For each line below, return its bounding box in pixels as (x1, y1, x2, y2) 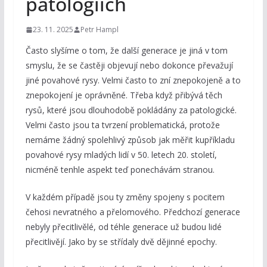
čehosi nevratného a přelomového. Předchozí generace (25, 206, 240, 218)
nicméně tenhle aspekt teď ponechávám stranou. (25, 164, 215, 176)
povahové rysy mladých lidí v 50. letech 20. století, (25, 149, 217, 161)
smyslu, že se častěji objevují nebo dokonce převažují (25, 60, 233, 72)
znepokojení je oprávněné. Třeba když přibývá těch (25, 89, 222, 101)
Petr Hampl (80, 24, 119, 35)
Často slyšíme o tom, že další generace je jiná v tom (25, 45, 228, 57)
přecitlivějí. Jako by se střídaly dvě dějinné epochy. (25, 236, 217, 248)
